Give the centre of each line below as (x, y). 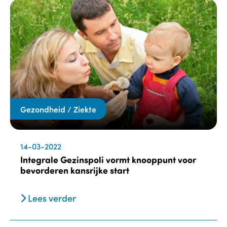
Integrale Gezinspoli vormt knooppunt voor (108, 160)
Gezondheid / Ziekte (58, 109)
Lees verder (51, 198)
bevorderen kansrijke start (75, 171)
